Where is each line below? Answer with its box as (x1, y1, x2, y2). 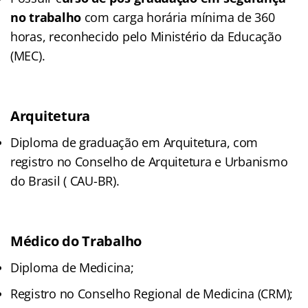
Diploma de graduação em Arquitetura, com (10, 133, 258, 151)
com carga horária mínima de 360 (81, 8, 275, 25)
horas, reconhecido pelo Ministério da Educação (10, 27, 282, 45)
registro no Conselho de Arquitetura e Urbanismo (10, 153, 288, 170)
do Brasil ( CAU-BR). (10, 172, 120, 189)
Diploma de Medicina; (10, 258, 134, 276)
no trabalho (10, 8, 82, 25)
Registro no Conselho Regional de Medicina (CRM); (10, 285, 294, 302)
